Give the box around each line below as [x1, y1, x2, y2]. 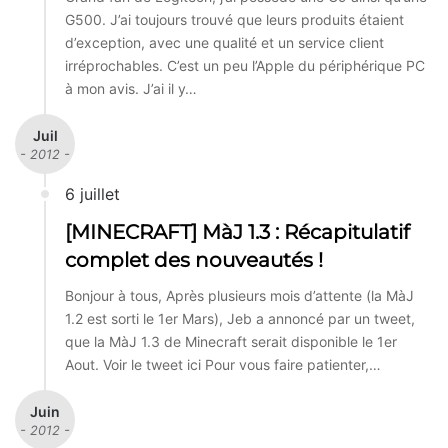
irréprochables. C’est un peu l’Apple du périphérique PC [65, 57, 425, 75]
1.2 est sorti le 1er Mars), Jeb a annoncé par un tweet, [65, 310, 415, 328]
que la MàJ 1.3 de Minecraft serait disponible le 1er [65, 333, 397, 351]
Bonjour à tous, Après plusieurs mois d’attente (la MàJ [65, 287, 414, 305]
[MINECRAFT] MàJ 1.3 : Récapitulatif [65, 220, 410, 245]
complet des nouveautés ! [65, 248, 323, 273]
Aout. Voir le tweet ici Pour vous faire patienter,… [65, 356, 381, 374]
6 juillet [65, 184, 120, 205]
